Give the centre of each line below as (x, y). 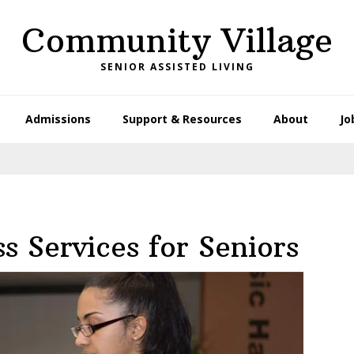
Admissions (58, 119)
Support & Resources (182, 119)
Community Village (177, 40)
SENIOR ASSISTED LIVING (177, 67)
